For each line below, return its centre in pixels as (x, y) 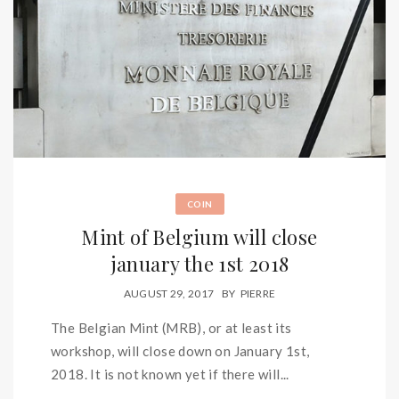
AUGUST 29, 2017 (169, 293)
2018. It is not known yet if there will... (170, 374)
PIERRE (258, 293)
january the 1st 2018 (199, 264)
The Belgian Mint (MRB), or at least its (171, 327)
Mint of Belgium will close (199, 237)
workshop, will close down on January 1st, (180, 350)
